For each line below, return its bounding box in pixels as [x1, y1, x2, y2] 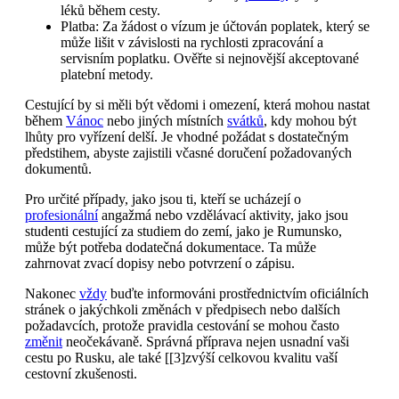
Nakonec [25, 285, 79, 301]
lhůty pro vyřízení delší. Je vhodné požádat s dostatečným [25, 128, 348, 144]
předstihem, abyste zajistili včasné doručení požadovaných [25, 144, 352, 160]
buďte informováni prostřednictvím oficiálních [107, 285, 369, 301]
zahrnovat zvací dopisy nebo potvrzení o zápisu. [25, 255, 295, 271]
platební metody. [61, 66, 153, 82]
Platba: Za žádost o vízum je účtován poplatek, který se [61, 18, 370, 34]
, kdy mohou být [264, 112, 356, 128]
